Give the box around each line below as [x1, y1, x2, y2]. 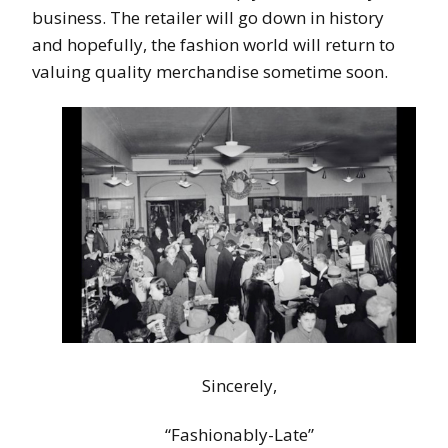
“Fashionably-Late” [164, 422, 314, 446]
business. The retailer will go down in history [32, 6, 384, 30]
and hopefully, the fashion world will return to [32, 33, 395, 57]
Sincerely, [201, 373, 277, 397]
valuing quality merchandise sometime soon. [32, 60, 388, 84]
